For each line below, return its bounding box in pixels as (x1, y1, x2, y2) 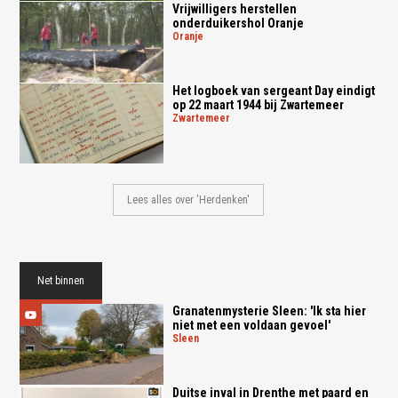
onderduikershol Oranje (171, 15, 304, 30)
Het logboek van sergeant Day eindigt (171, 83, 375, 98)
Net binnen (37, 275, 85, 288)
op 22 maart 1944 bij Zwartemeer (171, 97, 344, 112)
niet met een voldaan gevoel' (171, 318, 330, 333)
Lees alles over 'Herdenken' (126, 194, 250, 207)
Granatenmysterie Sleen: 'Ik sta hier (171, 304, 366, 319)
